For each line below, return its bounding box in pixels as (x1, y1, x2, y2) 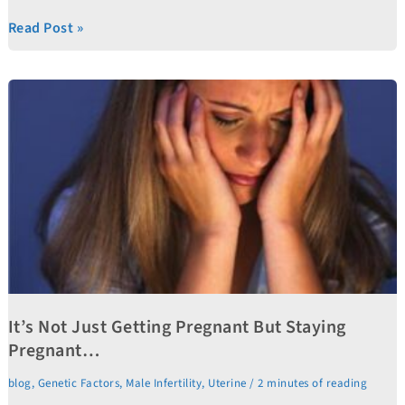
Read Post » (7, 17, 84, 38)
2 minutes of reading (258, 375, 368, 392)
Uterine (208, 375, 247, 392)
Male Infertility (126, 375, 202, 392)
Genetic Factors (37, 375, 120, 392)
